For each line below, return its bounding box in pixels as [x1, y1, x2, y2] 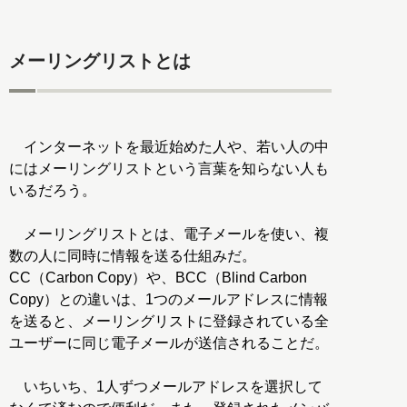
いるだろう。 [9, 182, 96, 198]
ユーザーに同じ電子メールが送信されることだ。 [9, 334, 329, 351]
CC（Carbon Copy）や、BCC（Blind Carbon [9, 269, 307, 285]
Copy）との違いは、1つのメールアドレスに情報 [9, 291, 328, 307]
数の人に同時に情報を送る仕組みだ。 [9, 247, 256, 263]
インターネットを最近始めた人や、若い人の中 [9, 138, 329, 154]
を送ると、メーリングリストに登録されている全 [9, 313, 329, 329]
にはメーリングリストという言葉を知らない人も [9, 160, 329, 176]
